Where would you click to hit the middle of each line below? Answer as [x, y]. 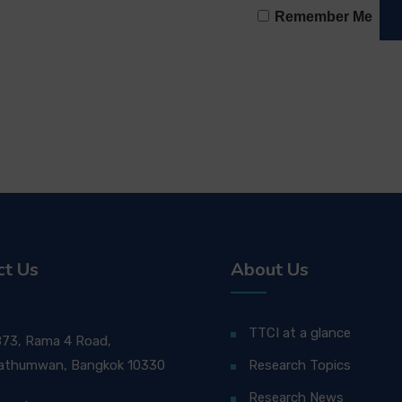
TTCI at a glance [299, 333]
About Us [269, 270]
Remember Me [323, 17]
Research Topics [299, 365]
